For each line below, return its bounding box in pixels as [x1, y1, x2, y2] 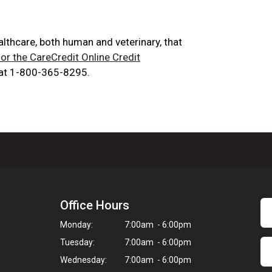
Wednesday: [60, 255, 107, 265]
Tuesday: [60, 237, 95, 247]
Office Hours [60, 198, 129, 212]
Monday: [60, 220, 93, 229]
